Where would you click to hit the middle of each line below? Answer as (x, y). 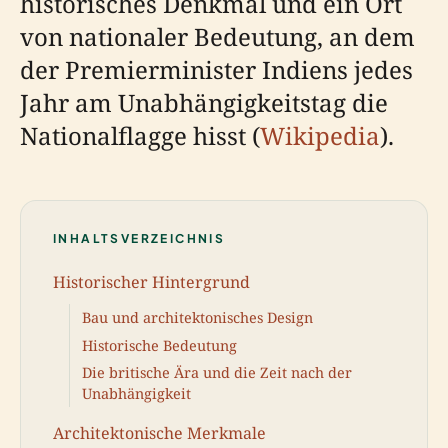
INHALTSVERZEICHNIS (139, 238)
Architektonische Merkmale (159, 432)
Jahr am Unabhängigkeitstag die (204, 102)
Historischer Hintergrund (151, 282)
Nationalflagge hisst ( (140, 135)
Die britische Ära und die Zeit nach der (217, 372)
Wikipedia (320, 135)
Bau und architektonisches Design (197, 318)
